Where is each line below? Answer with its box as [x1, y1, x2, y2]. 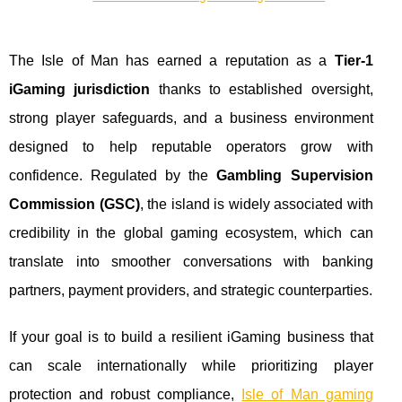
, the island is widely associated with [139, 196, 373, 212]
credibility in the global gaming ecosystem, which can [9, 224, 373, 240]
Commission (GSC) [9, 196, 140, 212]
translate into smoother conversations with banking [9, 253, 373, 269]
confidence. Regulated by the [9, 167, 217, 183]
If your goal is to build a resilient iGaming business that [9, 328, 373, 345]
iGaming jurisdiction [9, 81, 151, 97]
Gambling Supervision [216, 167, 373, 183]
